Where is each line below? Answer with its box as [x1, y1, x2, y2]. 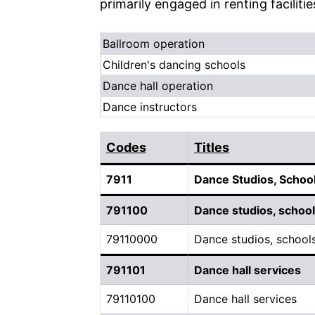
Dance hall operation [103, 78, 213, 93]
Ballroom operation [103, 36, 205, 51]
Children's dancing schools [103, 57, 245, 72]
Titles [194, 139, 229, 155]
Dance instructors [103, 99, 197, 114]
